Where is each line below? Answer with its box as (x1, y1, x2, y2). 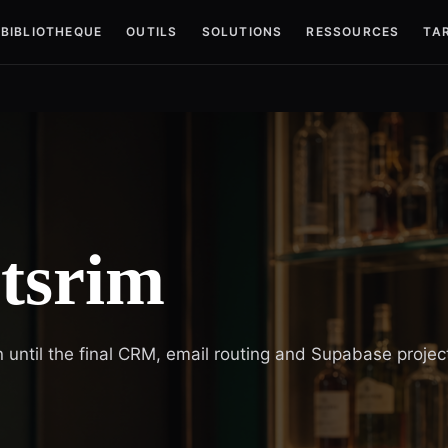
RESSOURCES (306, 24, 400, 39)
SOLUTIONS (201, 24, 283, 39)
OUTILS (126, 24, 178, 39)
